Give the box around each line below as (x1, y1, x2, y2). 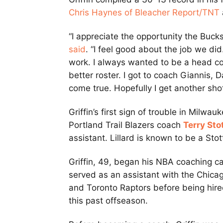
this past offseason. (69, 196, 148, 206)
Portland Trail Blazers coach (69, 120, 183, 130)
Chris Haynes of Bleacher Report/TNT (69, 7, 220, 18)
